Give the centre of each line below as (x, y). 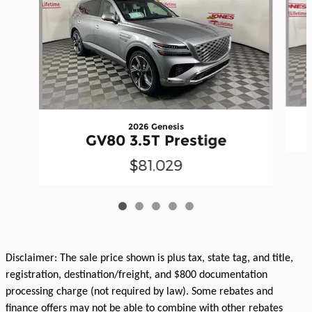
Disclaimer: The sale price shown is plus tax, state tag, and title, (149, 258)
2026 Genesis (156, 126)
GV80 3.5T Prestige (156, 140)
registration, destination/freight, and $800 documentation (136, 275)
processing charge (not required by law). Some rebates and (139, 291)
